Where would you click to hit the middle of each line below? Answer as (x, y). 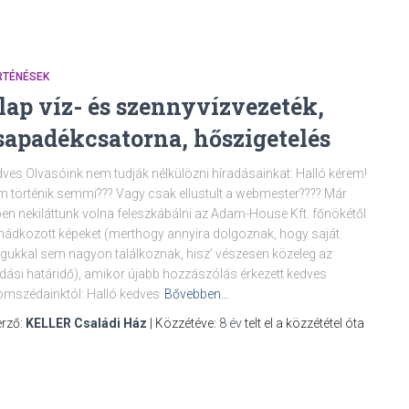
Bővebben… (197, 294)
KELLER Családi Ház (86, 323)
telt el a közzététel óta (303, 323)
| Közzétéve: (183, 323)
